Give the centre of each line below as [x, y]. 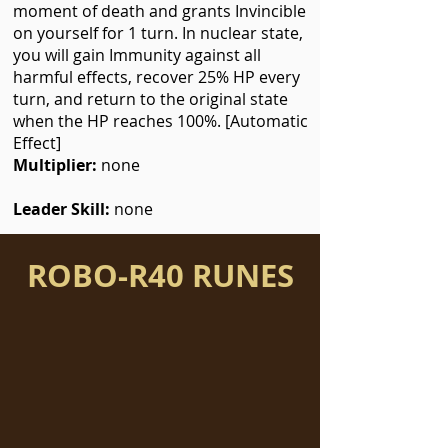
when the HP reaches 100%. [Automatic [160, 121]
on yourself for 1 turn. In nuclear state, [158, 33]
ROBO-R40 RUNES [160, 275]
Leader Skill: [63, 209]
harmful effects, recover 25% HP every [156, 77]
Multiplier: [55, 165]
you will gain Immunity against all [137, 55]
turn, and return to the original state [150, 99]
